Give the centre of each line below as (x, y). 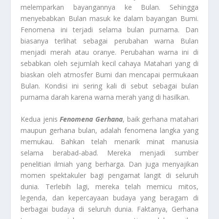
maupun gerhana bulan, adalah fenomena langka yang (109, 131)
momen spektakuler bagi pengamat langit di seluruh (109, 175)
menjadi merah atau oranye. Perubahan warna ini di (109, 52)
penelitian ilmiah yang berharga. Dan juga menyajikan (109, 164)
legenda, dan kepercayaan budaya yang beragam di (109, 198)
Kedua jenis (40, 119)
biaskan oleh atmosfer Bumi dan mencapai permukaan (109, 74)
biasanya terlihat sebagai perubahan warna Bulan (109, 41)
